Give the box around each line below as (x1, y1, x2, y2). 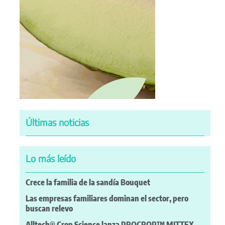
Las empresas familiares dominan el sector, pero (26, 193, 188, 203)
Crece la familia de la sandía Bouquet (26, 177, 150, 187)
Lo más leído (26, 153, 76, 165)
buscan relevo (26, 203, 73, 213)
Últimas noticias (26, 116, 89, 128)
